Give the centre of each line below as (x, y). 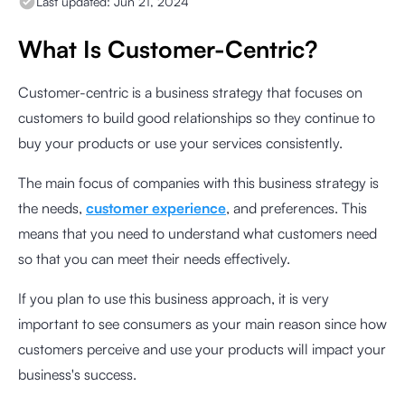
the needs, (52, 208)
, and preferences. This (297, 208)
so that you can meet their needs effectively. (154, 259)
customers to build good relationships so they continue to (197, 118)
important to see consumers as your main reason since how (202, 324)
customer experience (156, 208)
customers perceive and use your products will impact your (202, 349)
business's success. (77, 374)
